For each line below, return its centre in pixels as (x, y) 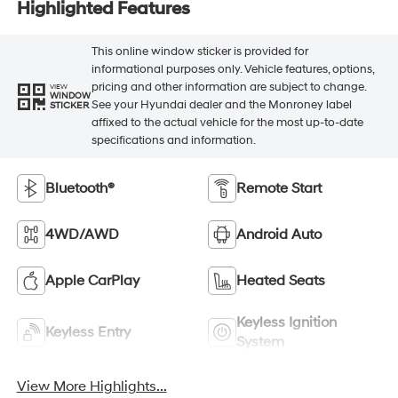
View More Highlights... (92, 387)
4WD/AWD (82, 235)
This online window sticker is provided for (199, 52)
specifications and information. (173, 141)
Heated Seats (281, 281)
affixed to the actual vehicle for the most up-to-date (227, 123)
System (260, 342)
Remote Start (279, 189)
